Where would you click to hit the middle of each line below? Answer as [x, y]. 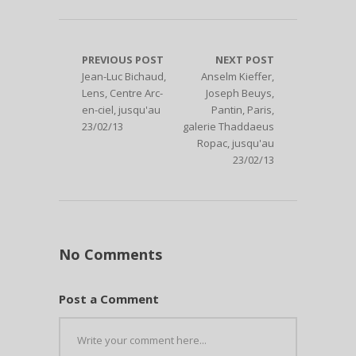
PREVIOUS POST [123, 60]
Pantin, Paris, [243, 110]
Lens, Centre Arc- [122, 93]
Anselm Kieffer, [238, 77]
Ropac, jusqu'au [236, 143]
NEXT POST [245, 60]
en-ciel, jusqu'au [121, 110]
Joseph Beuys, [240, 93]
